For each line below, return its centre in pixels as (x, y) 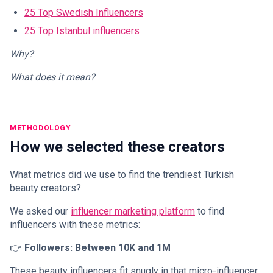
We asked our (40, 211)
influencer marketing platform (133, 211)
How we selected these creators (117, 147)
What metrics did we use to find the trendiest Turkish (122, 174)
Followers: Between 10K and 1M (97, 247)
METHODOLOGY (41, 128)
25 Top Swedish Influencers (84, 12)
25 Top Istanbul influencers (82, 30)
